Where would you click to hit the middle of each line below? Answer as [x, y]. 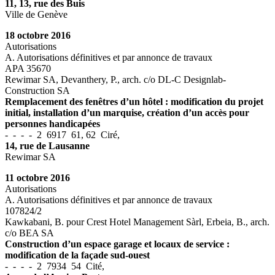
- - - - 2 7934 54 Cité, [55, 266]
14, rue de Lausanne [47, 146]
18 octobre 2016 [38, 36]
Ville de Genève [36, 15]
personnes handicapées [52, 124]
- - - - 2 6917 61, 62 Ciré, [62, 135]
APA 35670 [28, 69]
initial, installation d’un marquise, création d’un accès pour [127, 113]
